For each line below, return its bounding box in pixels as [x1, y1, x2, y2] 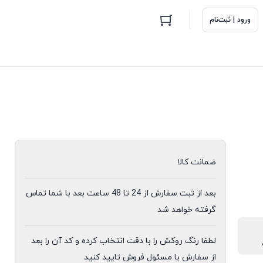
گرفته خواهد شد [157, 204, 216, 215]
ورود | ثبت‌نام [209, 15, 251, 25]
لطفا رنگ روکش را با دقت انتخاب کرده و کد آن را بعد [31, 235, 216, 247]
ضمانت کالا [177, 157, 216, 168]
